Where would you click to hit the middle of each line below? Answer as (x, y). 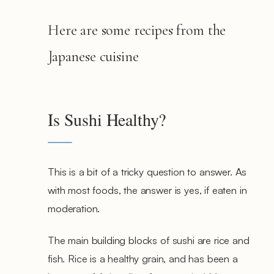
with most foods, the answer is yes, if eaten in (147, 190)
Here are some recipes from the (137, 30)
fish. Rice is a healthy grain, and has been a (143, 258)
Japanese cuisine (93, 56)
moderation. (74, 208)
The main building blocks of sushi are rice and (149, 240)
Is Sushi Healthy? (107, 119)
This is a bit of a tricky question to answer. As (147, 171)
